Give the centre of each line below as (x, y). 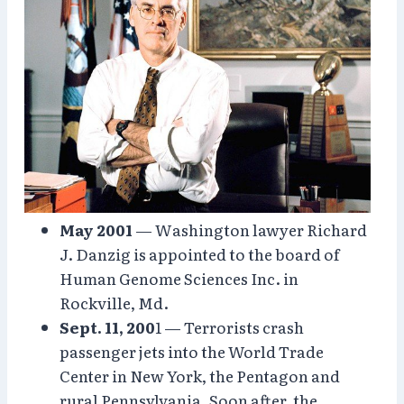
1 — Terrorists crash (230, 326)
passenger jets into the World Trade (192, 351)
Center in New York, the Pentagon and (200, 375)
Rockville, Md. (114, 302)
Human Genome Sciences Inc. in (179, 278)
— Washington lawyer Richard (250, 229)
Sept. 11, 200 (107, 326)
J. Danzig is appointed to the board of (200, 253)
